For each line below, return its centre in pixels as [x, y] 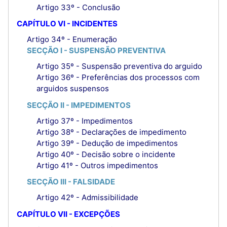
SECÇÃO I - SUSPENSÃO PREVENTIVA [96, 51]
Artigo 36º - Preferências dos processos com [118, 78]
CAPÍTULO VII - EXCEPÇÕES [68, 214]
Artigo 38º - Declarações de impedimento [111, 132]
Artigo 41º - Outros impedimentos [97, 165]
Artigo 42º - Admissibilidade [87, 198]
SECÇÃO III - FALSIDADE [71, 182]
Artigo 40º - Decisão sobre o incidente [106, 154]
